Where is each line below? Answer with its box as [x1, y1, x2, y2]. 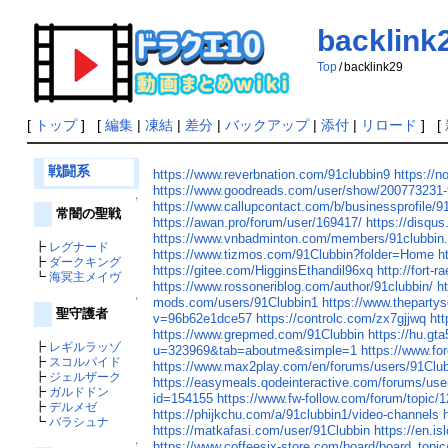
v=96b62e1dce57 [153, 311, 253, 327]
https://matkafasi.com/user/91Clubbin [153, 423, 371, 439]
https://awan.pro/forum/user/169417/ [153, 215, 363, 231]
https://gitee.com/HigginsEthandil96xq [153, 263, 374, 279]
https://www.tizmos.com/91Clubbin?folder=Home [153, 247, 435, 263]
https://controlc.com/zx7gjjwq [256, 311, 427, 327]
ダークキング [48, 254, 121, 268]
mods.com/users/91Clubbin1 [153, 295, 319, 311]
